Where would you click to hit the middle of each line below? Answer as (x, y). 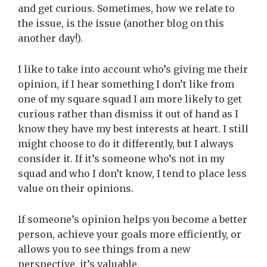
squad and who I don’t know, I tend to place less (132, 173)
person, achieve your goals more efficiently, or (130, 234)
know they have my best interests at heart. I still (133, 128)
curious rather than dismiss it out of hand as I (128, 114)
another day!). (52, 38)
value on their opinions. (77, 188)
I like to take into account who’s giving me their (133, 69)
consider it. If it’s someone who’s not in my (121, 158)
